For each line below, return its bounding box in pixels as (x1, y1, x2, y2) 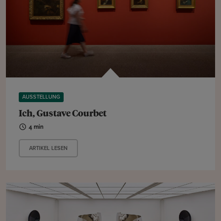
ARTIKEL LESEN (29, 145, 68, 152)
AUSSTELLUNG (22, 94, 61, 101)
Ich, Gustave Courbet (19, 106, 107, 119)
